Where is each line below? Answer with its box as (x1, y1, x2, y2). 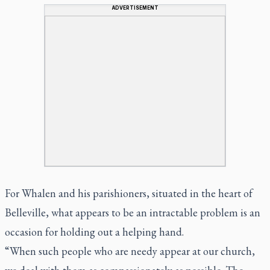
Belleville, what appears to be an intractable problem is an (5, 205, 260, 219)
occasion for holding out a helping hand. (5, 224, 184, 239)
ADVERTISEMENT (111, 4, 159, 11)
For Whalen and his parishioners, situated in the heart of (5, 186, 253, 200)
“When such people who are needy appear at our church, (5, 243, 255, 258)
